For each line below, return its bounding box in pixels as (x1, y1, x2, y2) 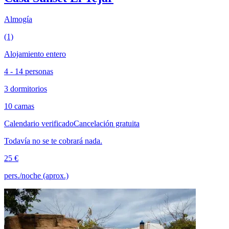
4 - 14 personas (4, 67, 53, 76)
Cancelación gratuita (74, 119, 140, 128)
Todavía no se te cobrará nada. (4, 136, 102, 146)
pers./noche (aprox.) (4, 171, 68, 180)
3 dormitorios (4, 84, 47, 94)
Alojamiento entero (4, 50, 66, 59)
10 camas (4, 102, 34, 111)
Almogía (4, 15, 32, 24)
